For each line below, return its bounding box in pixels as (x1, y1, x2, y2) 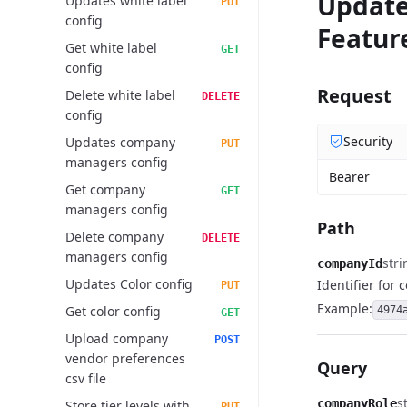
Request (317, 84, 392, 108)
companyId (317, 256, 382, 271)
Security (343, 133, 392, 150)
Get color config (65, 303, 161, 320)
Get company (65, 181, 145, 198)
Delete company (65, 228, 164, 245)
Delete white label (65, 86, 175, 104)
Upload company (65, 330, 168, 347)
